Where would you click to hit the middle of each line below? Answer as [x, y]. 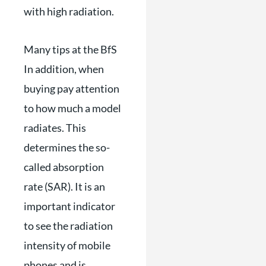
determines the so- [67, 147]
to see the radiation [68, 226]
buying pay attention [72, 88]
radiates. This [55, 128]
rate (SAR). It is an [64, 186]
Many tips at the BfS [70, 49]
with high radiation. [69, 11]
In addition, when [64, 69]
